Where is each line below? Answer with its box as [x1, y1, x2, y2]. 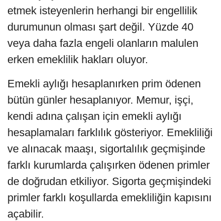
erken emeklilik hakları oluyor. [7, 53, 148, 66]
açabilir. [7, 207, 44, 220]
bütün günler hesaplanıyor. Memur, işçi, [7, 93, 193, 106]
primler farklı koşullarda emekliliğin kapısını [7, 191, 212, 204]
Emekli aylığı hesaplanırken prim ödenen [7, 77, 201, 90]
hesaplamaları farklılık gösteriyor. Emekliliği [7, 126, 213, 139]
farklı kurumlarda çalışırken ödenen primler [7, 158, 210, 171]
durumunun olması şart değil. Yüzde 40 [7, 20, 193, 33]
